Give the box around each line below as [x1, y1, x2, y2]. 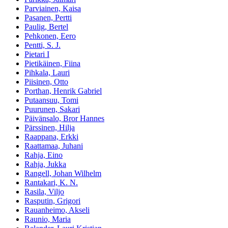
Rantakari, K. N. [24, 178, 78, 187]
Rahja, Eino [24, 151, 63, 160]
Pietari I [24, 50, 49, 59]
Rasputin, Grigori [24, 196, 80, 206]
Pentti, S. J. [24, 41, 61, 50]
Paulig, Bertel [24, 22, 68, 32]
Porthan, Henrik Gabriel [24, 87, 102, 96]
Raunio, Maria [24, 215, 71, 224]
